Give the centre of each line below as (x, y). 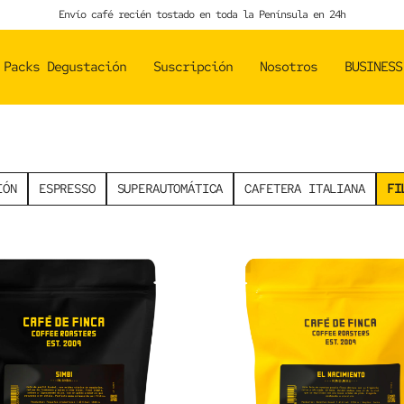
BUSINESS (373, 67)
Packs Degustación (65, 67)
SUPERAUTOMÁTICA (170, 188)
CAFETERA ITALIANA (305, 188)
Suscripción (193, 67)
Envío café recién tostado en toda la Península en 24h (202, 14)
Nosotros (289, 67)
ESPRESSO (67, 188)
